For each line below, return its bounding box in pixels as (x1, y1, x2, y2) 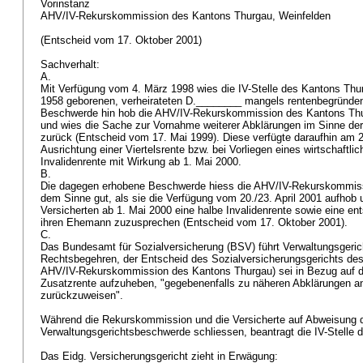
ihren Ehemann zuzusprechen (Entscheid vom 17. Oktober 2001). (41, 216, 351, 228)
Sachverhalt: (41, 58, 103, 70)
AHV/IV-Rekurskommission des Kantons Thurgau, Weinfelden (41, 10, 334, 22)
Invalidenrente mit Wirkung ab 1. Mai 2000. (41, 156, 245, 168)
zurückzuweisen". (41, 289, 126, 301)
